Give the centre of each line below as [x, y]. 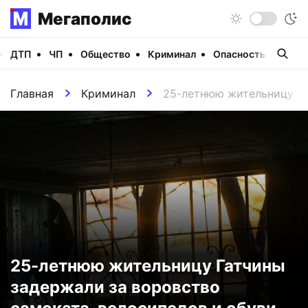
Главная [32, 93]
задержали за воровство [115, 287]
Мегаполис [85, 19]
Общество [106, 54]
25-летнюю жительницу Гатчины [148, 265]
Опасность [239, 54]
